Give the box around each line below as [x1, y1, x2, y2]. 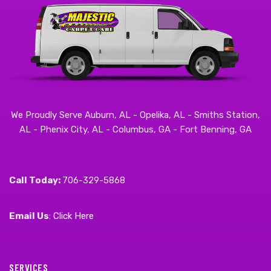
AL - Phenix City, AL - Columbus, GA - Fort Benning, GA [19, 124, 252, 135]
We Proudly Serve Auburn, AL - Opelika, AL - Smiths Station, [11, 109, 260, 120]
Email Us [9, 211, 49, 221]
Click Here [53, 211, 94, 221]
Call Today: [9, 175, 62, 186]
